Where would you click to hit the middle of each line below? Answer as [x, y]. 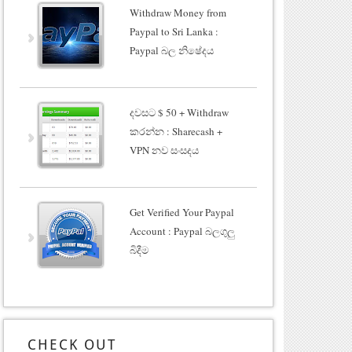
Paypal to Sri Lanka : [174, 31]
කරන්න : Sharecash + [176, 131]
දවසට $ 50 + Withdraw [179, 112]
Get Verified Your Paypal [182, 212]
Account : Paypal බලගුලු [182, 231]
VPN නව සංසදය [164, 150]
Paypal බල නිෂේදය [172, 50]
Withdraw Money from [178, 13]
